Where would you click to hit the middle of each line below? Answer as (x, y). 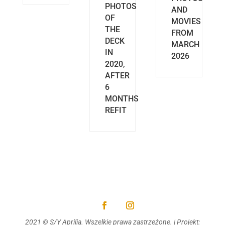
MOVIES (186, 22)
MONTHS (122, 99)
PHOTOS (121, 7)
